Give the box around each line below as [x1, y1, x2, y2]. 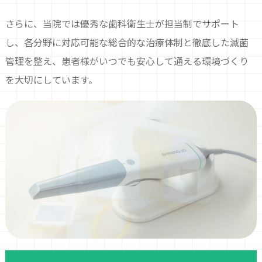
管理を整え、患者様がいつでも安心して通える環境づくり [5, 53, 249, 68]
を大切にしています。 [5, 72, 98, 87]
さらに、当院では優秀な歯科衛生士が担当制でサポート [5, 16, 239, 30]
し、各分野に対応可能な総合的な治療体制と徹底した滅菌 [5, 35, 249, 49]
